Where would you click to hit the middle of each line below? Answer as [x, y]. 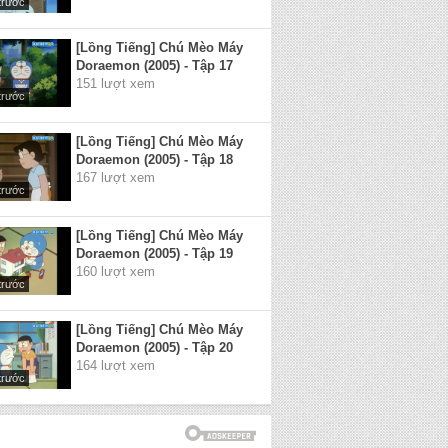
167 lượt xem [115, 177]
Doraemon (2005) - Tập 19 [154, 253]
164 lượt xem [115, 365]
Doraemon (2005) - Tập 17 [154, 65]
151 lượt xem [115, 83]
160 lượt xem [115, 271]
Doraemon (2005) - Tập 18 [154, 159]
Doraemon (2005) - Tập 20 [154, 347]
